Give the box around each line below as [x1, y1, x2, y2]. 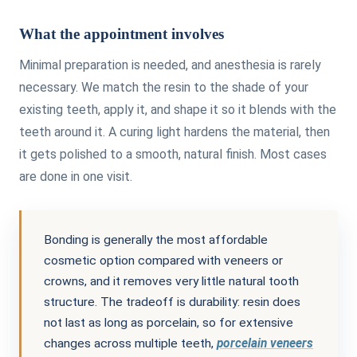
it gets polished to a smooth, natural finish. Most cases [19, 146, 327, 162]
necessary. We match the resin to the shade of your [19, 79, 308, 95]
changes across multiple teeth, [44, 335, 217, 351]
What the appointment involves [19, 25, 224, 42]
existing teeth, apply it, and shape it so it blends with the [19, 101, 336, 117]
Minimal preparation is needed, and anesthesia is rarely [19, 57, 321, 73]
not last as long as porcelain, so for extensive [44, 315, 293, 330]
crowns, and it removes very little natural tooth [44, 273, 299, 288]
